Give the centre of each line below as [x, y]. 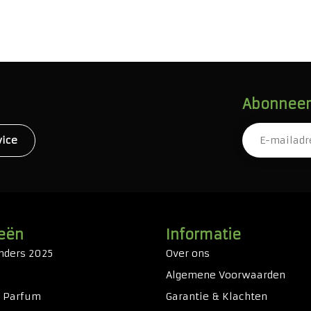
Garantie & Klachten [217, 296]
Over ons [188, 253]
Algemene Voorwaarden [226, 275]
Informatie [203, 235]
